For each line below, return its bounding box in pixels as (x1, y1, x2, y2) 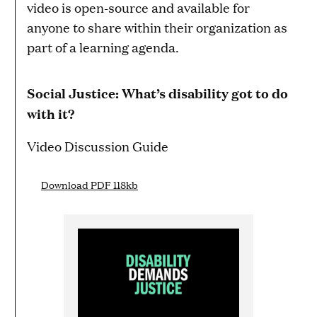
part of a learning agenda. (27, 38, 179, 57)
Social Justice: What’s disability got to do (27, 83, 288, 103)
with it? (27, 104, 74, 123)
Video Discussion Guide (27, 137, 168, 156)
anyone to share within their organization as (27, 18, 287, 37)
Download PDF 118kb (41, 177, 138, 192)
